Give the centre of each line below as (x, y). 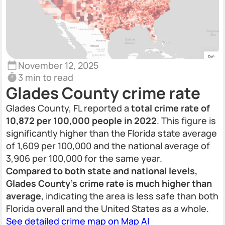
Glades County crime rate (103, 93)
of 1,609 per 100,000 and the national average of (108, 146)
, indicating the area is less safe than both (130, 196)
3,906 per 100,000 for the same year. (84, 158)
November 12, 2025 (58, 65)
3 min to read (46, 77)
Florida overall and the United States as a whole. (107, 208)
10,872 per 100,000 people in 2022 (81, 121)
